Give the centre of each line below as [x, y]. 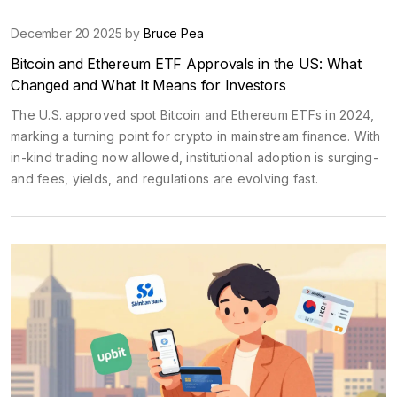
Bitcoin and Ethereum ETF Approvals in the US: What [186, 63]
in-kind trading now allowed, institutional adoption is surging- [195, 157]
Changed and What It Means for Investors [148, 85]
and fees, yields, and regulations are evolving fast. [164, 178]
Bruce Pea [174, 33]
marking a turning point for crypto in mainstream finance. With [196, 136]
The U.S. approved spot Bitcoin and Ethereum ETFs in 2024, [193, 114]
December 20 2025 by [77, 33]
